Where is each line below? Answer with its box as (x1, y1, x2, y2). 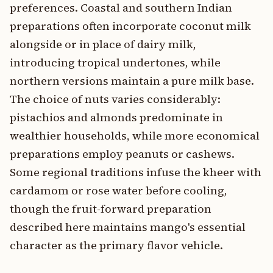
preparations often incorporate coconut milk (10, 18, 251, 34)
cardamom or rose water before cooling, (10, 183, 227, 198)
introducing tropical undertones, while (10, 55, 221, 70)
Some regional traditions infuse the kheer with (10, 165, 261, 180)
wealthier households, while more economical (10, 128, 260, 143)
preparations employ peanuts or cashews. (10, 146, 235, 161)
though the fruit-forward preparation (10, 201, 211, 216)
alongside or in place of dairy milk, (10, 37, 196, 52)
